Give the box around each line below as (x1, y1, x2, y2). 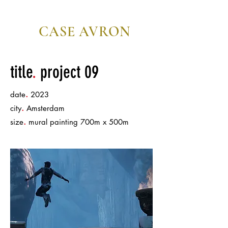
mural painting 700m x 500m (26, 117, 129, 127)
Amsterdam (24, 103, 65, 113)
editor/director (53, 42, 118, 53)
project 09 (36, 62, 99, 82)
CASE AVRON (39, 23, 131, 40)
